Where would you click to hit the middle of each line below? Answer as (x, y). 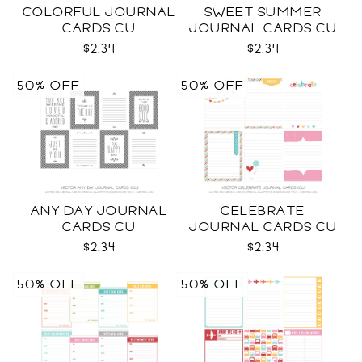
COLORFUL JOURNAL (99, 12)
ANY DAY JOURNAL (99, 211)
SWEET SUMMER (263, 12)
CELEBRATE (263, 211)
